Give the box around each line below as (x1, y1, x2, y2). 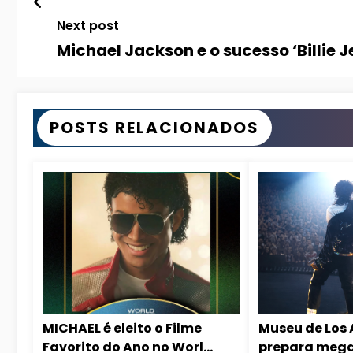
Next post (57, 16, 119, 35)
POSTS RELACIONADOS (50, 116, 259, 139)
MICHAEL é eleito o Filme (43, 318, 202, 337)
